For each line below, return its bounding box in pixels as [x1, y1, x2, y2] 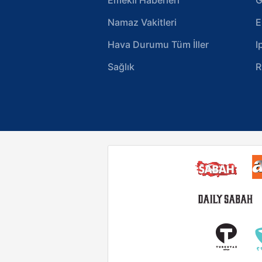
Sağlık [108, 60, 135, 73]
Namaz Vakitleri [108, 16, 177, 28]
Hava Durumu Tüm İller [108, 38, 209, 50]
